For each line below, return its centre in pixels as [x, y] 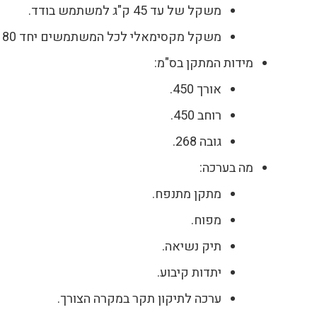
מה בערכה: [226, 168]
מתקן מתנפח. [187, 194]
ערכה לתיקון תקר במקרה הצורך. [139, 299]
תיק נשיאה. [192, 247]
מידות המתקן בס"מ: [204, 63]
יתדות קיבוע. [189, 273]
